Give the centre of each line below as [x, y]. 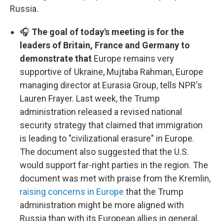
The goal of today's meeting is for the [108, 32]
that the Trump [154, 192]
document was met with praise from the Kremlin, [115, 178]
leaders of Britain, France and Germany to [105, 45]
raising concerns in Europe [72, 192]
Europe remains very [134, 58]
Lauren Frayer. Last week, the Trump [90, 98]
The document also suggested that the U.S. [104, 152]
